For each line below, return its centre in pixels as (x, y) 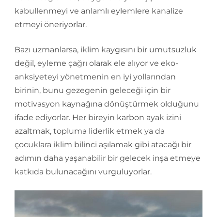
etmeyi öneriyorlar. (51, 25)
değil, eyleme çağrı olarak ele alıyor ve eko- (96, 63)
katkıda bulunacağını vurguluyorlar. (83, 172)
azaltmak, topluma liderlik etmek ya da (90, 131)
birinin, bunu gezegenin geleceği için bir (93, 91)
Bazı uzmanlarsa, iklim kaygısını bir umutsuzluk (106, 50)
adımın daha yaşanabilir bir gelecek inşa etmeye (108, 158)
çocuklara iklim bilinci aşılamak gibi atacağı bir (103, 145)
